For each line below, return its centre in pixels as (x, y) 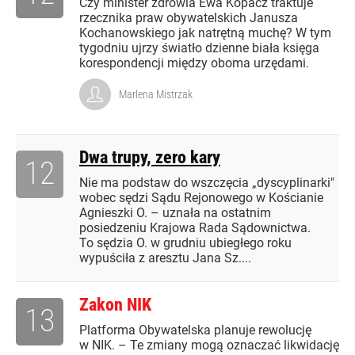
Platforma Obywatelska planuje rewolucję (195, 330)
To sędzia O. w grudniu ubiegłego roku (185, 243)
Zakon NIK (115, 305)
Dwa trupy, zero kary (150, 158)
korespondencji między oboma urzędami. (194, 63)
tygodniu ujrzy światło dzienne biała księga (199, 48)
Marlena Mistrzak (156, 95)
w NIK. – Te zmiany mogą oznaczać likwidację (209, 345)
